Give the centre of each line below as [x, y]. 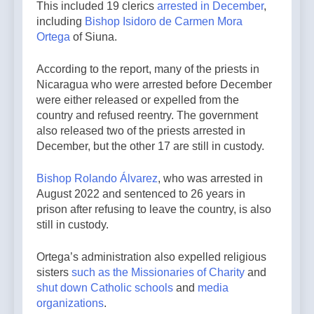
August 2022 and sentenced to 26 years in [141, 193]
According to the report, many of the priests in [148, 69]
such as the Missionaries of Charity [158, 272]
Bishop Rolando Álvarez [97, 178]
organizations [70, 303]
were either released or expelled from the [138, 100]
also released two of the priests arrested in [141, 130]
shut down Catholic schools [105, 287]
